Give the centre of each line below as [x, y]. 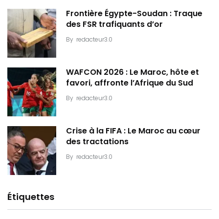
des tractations [97, 142]
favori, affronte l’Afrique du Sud [130, 83]
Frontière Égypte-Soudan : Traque [134, 14]
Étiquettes [31, 197]
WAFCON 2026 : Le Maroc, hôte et [132, 72]
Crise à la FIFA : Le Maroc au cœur [133, 131]
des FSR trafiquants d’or [114, 24]
